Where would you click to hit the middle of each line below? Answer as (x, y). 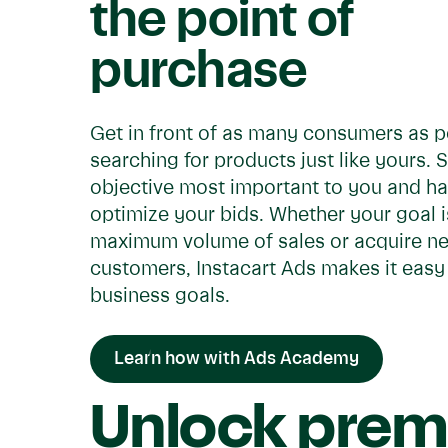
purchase (199, 72)
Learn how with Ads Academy (236, 359)
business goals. (160, 297)
